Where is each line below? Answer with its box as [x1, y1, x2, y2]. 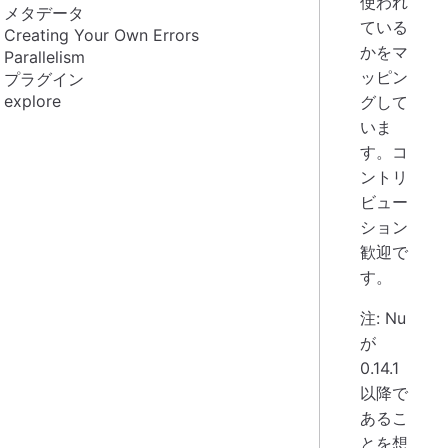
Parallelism [4, 46, 85, 67]
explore [4, 90, 61, 111]
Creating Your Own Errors [4, 24, 199, 45]
